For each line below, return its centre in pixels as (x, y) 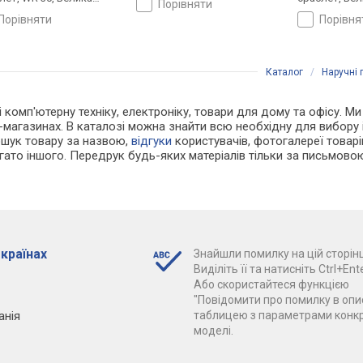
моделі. (213, 331)
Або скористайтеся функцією (271, 285)
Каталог (284, 73)
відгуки (152, 141)
